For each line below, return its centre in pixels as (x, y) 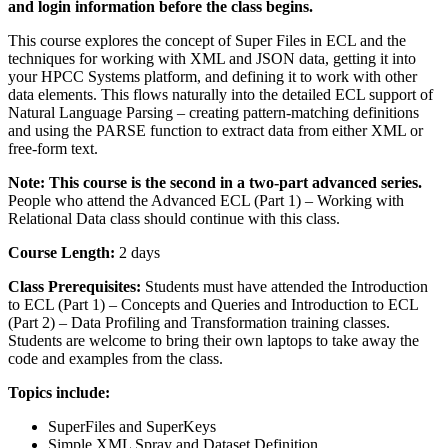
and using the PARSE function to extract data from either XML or (215, 130)
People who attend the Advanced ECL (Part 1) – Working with (206, 200)
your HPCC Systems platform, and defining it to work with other (212, 76)
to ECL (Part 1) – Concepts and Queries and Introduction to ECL (213, 304)
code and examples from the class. (115, 358)
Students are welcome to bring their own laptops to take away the (213, 340)
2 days (139, 252)
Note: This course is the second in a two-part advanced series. (215, 182)
